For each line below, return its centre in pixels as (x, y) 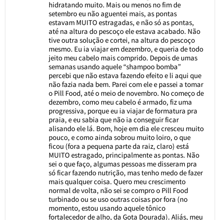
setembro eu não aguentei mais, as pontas (112, 13)
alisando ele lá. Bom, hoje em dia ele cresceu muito (126, 128)
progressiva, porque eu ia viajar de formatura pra (123, 110)
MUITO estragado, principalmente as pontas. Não (124, 155)
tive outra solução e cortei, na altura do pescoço (122, 40)
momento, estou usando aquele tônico (107, 208)
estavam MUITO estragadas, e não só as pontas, (121, 22)
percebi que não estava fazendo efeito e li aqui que (125, 75)
